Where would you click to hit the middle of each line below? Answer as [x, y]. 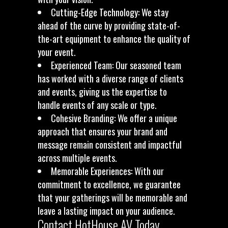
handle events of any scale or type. [97, 105]
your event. [57, 52]
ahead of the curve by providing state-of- [109, 25]
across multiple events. [77, 158]
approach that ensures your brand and [103, 131]
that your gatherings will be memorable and [112, 197]
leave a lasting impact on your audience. [106, 211]
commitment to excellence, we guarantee [109, 184]
